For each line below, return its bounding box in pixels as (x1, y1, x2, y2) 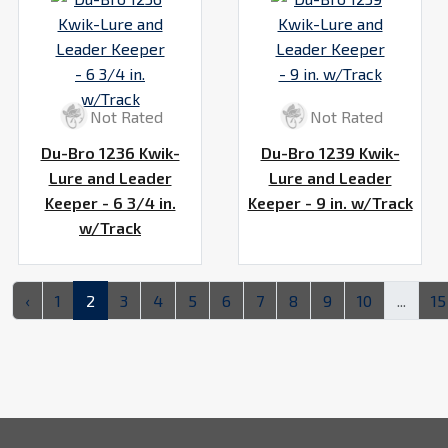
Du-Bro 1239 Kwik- (260, 143, 400, 163)
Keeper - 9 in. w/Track (247, 193, 413, 213)
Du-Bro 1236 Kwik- (40, 143, 180, 163)
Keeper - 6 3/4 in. (44, 193, 176, 213)
